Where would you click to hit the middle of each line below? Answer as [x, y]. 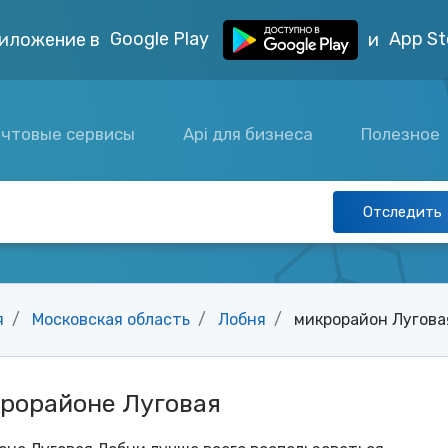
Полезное [403, 133]
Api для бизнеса [248, 133]
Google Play [161, 38]
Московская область [111, 319]
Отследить [402, 212]
